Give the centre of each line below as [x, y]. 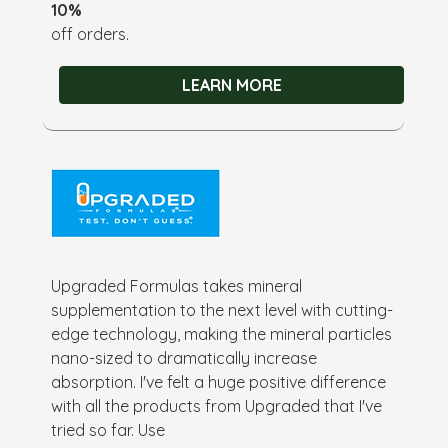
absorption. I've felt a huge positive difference [219, 381]
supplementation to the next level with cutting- [222, 309]
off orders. [90, 33]
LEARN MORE [231, 84]
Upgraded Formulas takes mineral [177, 285]
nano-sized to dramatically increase [184, 357]
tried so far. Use [108, 429]
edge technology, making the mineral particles [222, 333]
